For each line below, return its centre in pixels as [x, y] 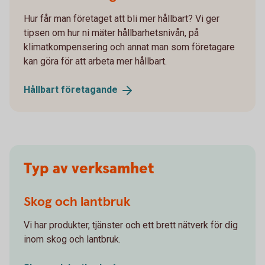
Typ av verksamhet [89, 169]
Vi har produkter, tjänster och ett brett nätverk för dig [131, 225]
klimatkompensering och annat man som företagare [129, 47]
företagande [89, 90]
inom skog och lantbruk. [72, 240]
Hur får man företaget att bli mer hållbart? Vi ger [122, 19]
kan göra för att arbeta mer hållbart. [95, 62]
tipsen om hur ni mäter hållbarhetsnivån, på [111, 33]
